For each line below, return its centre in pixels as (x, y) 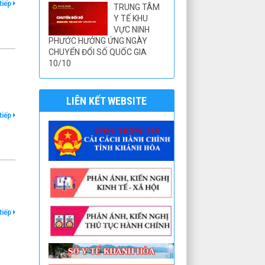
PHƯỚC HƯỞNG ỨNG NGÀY (98, 41)
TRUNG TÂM (136, 7)
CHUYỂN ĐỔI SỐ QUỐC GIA (97, 52)
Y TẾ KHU (130, 19)
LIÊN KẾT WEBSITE (107, 101)
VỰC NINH (131, 30)
